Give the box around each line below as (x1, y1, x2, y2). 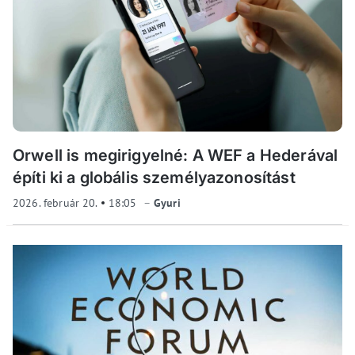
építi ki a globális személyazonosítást (13, 167, 296, 187)
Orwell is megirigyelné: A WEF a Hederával (13, 145, 338, 165)
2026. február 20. (13, 195, 101, 210)
